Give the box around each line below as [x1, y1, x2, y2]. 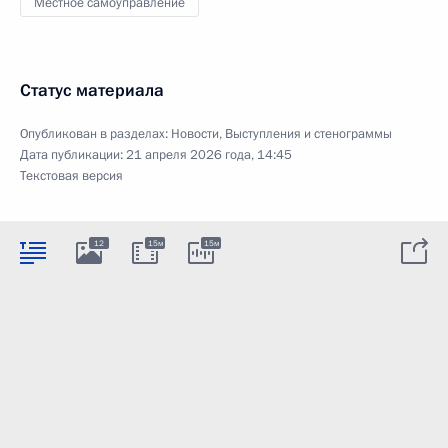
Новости [171, 124, 219, 143]
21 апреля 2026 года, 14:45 [126, 145, 292, 164]
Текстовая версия [20, 166, 123, 185]
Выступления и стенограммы [225, 124, 392, 143]
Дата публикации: [20, 145, 126, 164]
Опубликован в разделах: [20, 124, 171, 143]
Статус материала [20, 78, 164, 102]
